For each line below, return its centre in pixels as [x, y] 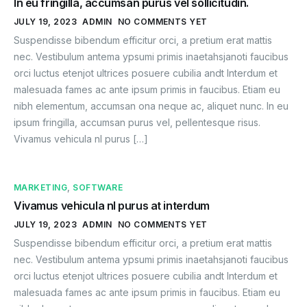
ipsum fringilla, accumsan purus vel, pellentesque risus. [137, 122]
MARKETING [41, 187]
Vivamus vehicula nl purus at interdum [112, 205]
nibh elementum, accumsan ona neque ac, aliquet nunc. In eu [151, 106]
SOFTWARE [98, 187]
